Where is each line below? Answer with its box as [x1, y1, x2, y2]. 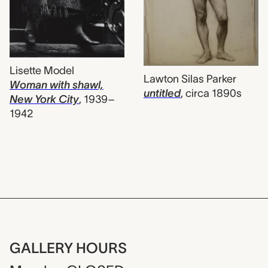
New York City [10, 93, 79, 105]
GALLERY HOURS [10, 240, 127, 257]
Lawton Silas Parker [144, 73, 236, 86]
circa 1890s [185, 87, 242, 100]
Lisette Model [10, 64, 74, 77]
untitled [144, 87, 181, 100]
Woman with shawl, [10, 78, 103, 91]
